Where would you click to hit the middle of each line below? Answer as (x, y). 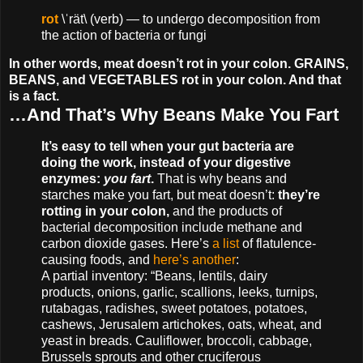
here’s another (194, 260)
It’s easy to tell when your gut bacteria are (168, 147)
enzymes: (73, 179)
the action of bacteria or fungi (124, 35)
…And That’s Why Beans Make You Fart (174, 115)
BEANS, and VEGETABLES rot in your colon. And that (175, 80)
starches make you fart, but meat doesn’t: (160, 195)
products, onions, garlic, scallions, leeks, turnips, (179, 293)
